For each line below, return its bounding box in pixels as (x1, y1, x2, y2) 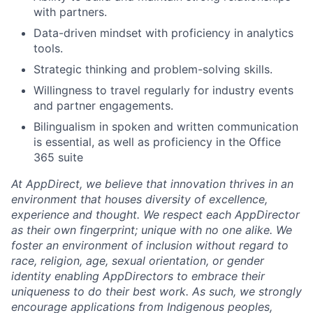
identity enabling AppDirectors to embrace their (11, 268, 265, 283)
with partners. (34, 4, 107, 19)
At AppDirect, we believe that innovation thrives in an (11, 176, 293, 191)
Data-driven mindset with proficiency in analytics (34, 25, 293, 40)
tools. (34, 41, 63, 55)
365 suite (34, 150, 83, 164)
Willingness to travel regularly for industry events (34, 82, 293, 97)
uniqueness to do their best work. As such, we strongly (11, 284, 302, 298)
